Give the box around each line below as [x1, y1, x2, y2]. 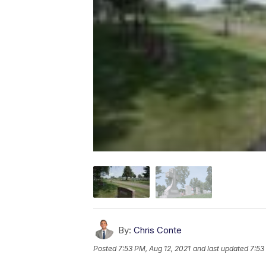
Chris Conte [134, 224, 182, 236]
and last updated [193, 243, 248, 253]
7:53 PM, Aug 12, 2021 [118, 243, 191, 253]
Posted [93, 243, 118, 253]
